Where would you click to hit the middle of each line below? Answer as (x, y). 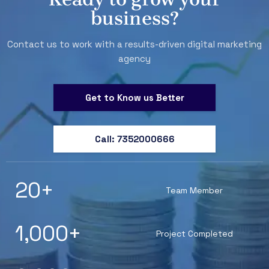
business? (134, 19)
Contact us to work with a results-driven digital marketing (134, 44)
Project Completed (194, 234)
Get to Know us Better (134, 98)
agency (134, 59)
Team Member (194, 191)
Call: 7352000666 (134, 139)
